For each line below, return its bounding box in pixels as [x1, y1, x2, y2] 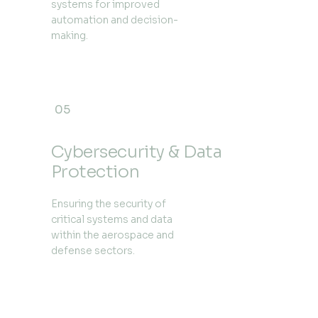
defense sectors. [50, 243, 135, 257]
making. [50, 29, 88, 43]
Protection [50, 160, 140, 182]
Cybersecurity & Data [50, 141, 222, 163]
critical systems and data [50, 212, 172, 226]
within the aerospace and [50, 228, 174, 241]
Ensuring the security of [50, 197, 166, 210]
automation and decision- [50, 13, 178, 27]
